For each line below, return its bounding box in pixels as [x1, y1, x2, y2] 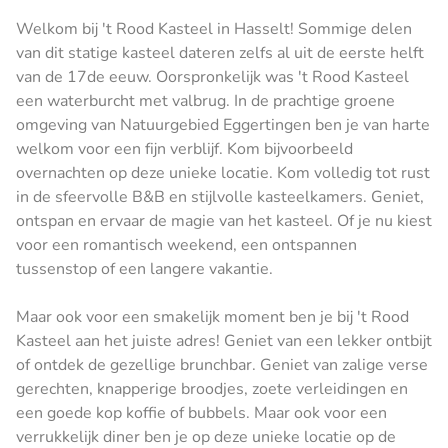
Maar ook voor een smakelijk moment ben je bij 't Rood [16, 305, 409, 328]
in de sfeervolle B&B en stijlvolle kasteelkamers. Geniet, [16, 185, 424, 208]
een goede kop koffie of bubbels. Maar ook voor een [16, 401, 387, 424]
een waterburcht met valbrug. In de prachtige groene [16, 89, 395, 112]
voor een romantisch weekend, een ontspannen [16, 233, 357, 256]
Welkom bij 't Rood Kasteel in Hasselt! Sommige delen [16, 17, 412, 40]
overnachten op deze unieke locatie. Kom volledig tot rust [16, 161, 430, 184]
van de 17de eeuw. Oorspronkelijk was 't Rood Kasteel [16, 65, 409, 88]
